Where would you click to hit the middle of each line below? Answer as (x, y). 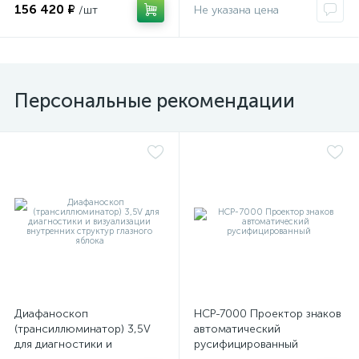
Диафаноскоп (51, 314)
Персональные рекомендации (155, 101)
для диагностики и (63, 344)
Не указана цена (236, 10)
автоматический (237, 329)
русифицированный (246, 344)
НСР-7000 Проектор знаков (268, 314)
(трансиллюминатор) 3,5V (83, 329)
